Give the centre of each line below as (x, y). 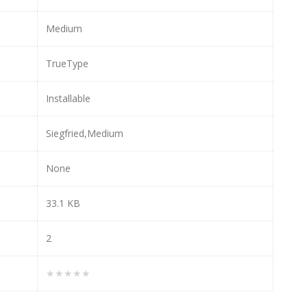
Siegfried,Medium (85, 133)
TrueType (67, 63)
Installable (68, 98)
